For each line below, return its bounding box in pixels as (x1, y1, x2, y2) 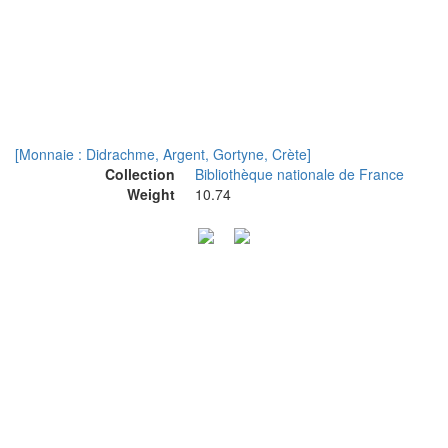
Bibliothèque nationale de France (195, 164, 404, 184)
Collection (105, 164, 175, 184)
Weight (127, 184, 175, 204)
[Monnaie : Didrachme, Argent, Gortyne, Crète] (15, 144, 311, 164)
